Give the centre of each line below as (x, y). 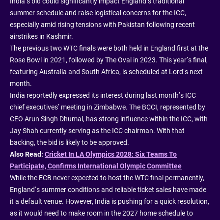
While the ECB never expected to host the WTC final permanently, (107, 178)
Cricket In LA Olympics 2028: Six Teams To (111, 154)
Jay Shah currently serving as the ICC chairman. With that (97, 131)
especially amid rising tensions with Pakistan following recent (102, 25)
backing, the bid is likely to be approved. (69, 142)
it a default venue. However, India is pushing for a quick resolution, (110, 201)
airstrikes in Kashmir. (41, 36)
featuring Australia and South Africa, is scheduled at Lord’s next (106, 72)
